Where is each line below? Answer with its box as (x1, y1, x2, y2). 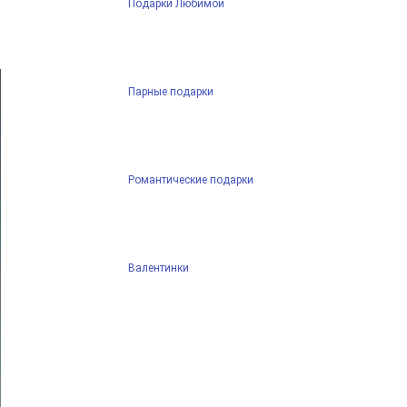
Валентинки (127, 261, 189, 274)
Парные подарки (127, 84, 213, 98)
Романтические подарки (127, 173, 253, 186)
